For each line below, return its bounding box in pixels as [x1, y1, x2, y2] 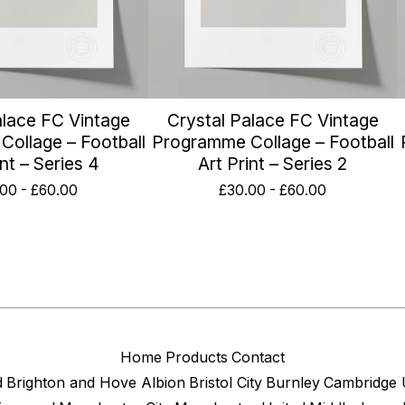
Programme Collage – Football [151, 130, 394, 153]
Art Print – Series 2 [198, 152, 347, 174]
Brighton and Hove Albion [6, 373, 185, 391]
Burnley [266, 373, 320, 391]
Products [165, 348, 228, 366]
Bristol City [189, 373, 262, 391]
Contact [231, 348, 285, 366]
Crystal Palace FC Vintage [166, 108, 379, 131]
